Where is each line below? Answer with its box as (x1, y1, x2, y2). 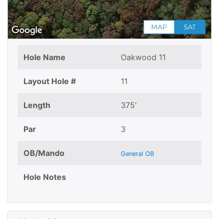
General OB (121, 150, 154, 157)
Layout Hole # (23, 76, 76, 86)
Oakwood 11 (121, 52, 166, 62)
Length (23, 100, 50, 110)
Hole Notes (23, 172, 66, 182)
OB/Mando (23, 148, 65, 158)
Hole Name (23, 52, 66, 62)
